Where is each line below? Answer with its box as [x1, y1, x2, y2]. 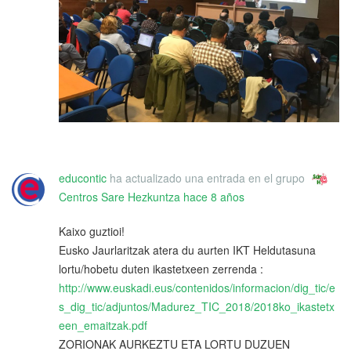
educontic [59, 170, 107, 186]
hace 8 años [183, 189, 244, 205]
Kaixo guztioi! [59, 223, 125, 240]
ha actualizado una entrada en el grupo [107, 170, 308, 186]
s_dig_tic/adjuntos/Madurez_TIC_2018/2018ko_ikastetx [59, 299, 335, 315]
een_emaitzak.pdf [59, 317, 147, 334]
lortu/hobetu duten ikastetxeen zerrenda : [59, 261, 263, 277]
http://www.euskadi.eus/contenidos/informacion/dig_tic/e [59, 280, 335, 296]
